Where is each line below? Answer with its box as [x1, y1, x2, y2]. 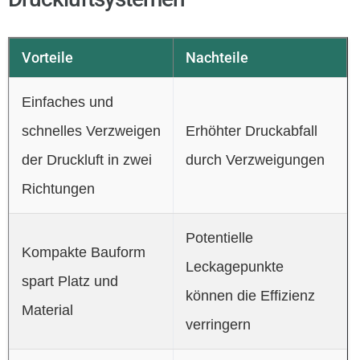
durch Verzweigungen [185, 151, 325, 168]
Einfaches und [21, 93, 113, 110]
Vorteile [21, 48, 73, 66]
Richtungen [21, 180, 95, 197]
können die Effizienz [185, 287, 315, 304]
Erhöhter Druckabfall [185, 122, 317, 139]
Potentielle [185, 229, 253, 246]
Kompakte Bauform [21, 243, 145, 260]
